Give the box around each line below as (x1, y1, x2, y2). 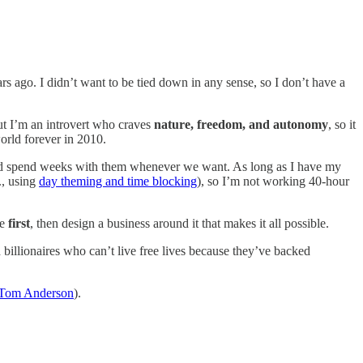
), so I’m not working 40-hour (197, 174, 349, 189)
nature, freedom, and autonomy (154, 117, 328, 132)
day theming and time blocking (39, 174, 197, 189)
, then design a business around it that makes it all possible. (30, 216, 329, 231)
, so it (328, 117, 356, 132)
